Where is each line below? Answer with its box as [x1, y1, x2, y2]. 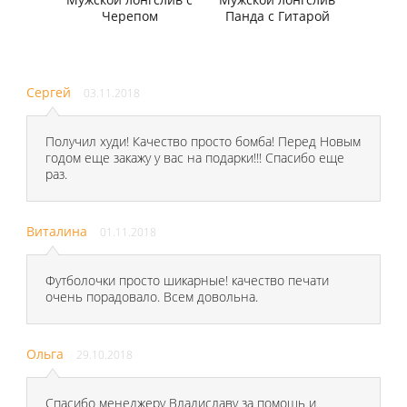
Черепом [101, 6, 158, 25]
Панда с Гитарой [224, 6, 330, 25]
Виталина [26, 223, 88, 241]
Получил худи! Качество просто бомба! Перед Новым [45, 133, 361, 151]
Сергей [26, 84, 72, 102]
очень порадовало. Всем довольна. [45, 288, 258, 306]
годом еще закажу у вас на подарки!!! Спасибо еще [45, 149, 344, 167]
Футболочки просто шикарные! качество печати [45, 272, 329, 290]
